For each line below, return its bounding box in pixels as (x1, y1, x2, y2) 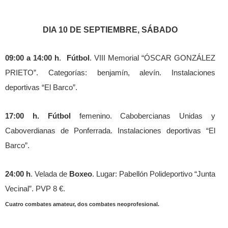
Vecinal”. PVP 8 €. (5, 184, 65, 193)
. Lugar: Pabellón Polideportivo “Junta (92, 169, 215, 178)
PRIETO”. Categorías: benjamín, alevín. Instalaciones (5, 68, 215, 77)
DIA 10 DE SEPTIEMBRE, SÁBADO (43, 25, 178, 34)
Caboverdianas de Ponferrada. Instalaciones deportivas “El (5, 126, 215, 135)
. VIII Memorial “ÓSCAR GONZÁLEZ (89, 53, 216, 62)
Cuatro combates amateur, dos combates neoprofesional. (5, 201, 159, 207)
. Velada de (31, 169, 69, 178)
